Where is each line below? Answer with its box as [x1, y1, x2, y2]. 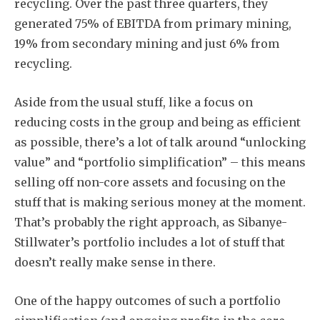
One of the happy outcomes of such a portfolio [14, 293, 281, 308]
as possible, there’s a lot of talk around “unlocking [14, 134, 306, 149]
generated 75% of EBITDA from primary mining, [14, 16, 291, 31]
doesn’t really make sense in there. [14, 254, 216, 269]
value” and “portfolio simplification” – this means [14, 154, 306, 169]
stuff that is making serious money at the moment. [14, 194, 306, 209]
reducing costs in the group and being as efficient [14, 114, 301, 129]
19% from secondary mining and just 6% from [14, 36, 279, 51]
